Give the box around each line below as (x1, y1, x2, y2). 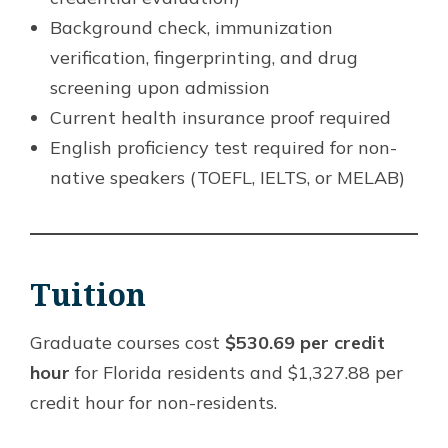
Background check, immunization (50, 16, 333, 40)
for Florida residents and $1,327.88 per (70, 361, 403, 385)
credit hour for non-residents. (30, 391, 277, 415)
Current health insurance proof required (50, 106, 391, 130)
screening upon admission (50, 76, 270, 100)
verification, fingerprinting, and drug (50, 46, 358, 70)
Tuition (30, 274, 146, 316)
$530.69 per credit (225, 331, 385, 355)
